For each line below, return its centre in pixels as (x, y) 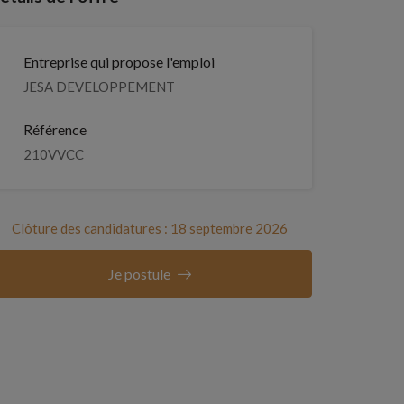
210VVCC (54, 154)
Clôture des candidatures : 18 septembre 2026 (149, 228)
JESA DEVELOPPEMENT (99, 87)
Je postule (139, 274)
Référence (55, 129)
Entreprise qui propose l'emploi (119, 62)
